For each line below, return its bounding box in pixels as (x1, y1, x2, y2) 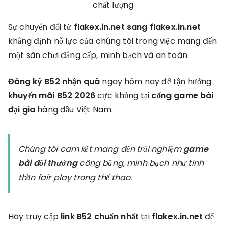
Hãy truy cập (8, 211, 61, 222)
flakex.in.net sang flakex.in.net (73, 21, 201, 33)
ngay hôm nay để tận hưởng (100, 76, 212, 87)
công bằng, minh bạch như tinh (77, 157, 204, 169)
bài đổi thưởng (18, 157, 78, 169)
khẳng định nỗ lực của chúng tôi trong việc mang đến (8, 35, 217, 47)
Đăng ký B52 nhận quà (8, 76, 100, 87)
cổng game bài (151, 90, 214, 101)
